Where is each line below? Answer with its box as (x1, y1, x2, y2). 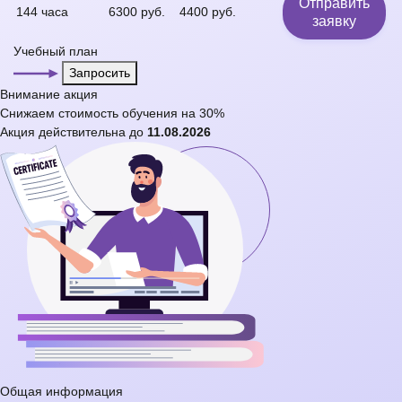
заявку (312, 13, 356, 29)
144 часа (16, 4, 68, 19)
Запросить (69, 65, 130, 80)
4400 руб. (179, 4, 236, 19)
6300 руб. (109, 4, 165, 19)
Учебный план (13, 43, 98, 58)
